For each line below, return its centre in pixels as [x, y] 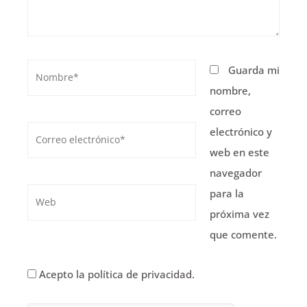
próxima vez [240, 213]
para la [227, 193]
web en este [240, 152]
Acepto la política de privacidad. [115, 274]
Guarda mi [254, 70]
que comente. [243, 234]
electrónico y [241, 131]
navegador [236, 172]
